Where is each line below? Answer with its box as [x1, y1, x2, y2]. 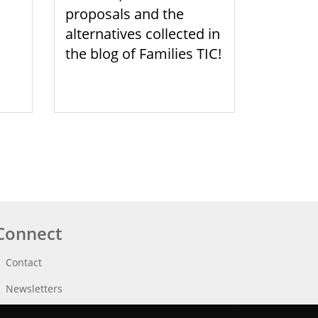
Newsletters [6, 282, 62, 296]
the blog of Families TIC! [65, 44, 221, 64]
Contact [6, 256, 42, 270]
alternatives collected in [65, 24, 220, 44]
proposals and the [65, 4, 184, 24]
